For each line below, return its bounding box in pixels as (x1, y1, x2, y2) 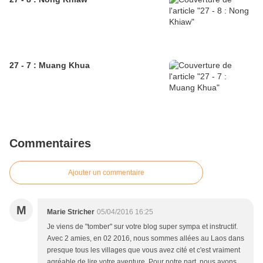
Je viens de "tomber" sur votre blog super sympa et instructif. (47, 222, 238, 231)
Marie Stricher (47, 208, 95, 217)
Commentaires (9, 137, 91, 150)
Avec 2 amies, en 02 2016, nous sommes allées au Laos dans (47, 234, 244, 243)
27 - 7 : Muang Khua (9, 60, 90, 70)
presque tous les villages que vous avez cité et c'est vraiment (47, 246, 240, 255)
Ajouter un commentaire (68, 168, 144, 177)
